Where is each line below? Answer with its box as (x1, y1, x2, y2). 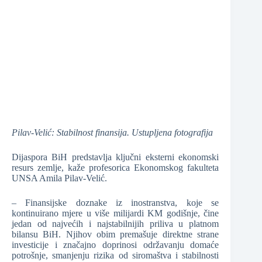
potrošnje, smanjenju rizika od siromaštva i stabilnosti (12, 250, 219, 260)
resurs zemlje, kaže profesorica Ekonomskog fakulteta (12, 162, 219, 173)
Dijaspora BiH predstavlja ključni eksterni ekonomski (12, 151, 219, 162)
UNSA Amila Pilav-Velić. (12, 173, 107, 183)
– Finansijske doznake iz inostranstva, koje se (12, 197, 219, 208)
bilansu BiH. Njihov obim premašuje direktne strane (12, 229, 219, 239)
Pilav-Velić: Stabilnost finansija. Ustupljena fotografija (12, 127, 213, 137)
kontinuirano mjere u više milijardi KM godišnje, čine (12, 208, 219, 218)
